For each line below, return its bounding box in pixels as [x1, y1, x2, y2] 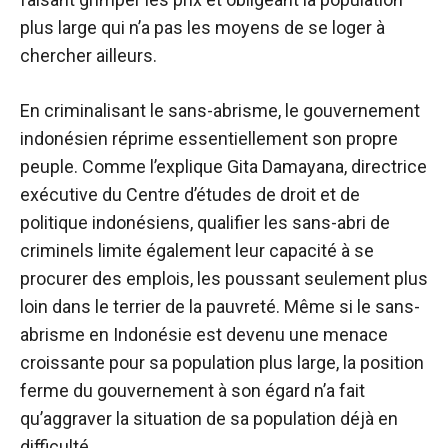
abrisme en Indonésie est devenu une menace [20, 324, 388, 346]
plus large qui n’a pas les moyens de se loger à [20, 17, 385, 39]
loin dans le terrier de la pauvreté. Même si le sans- [20, 296, 420, 318]
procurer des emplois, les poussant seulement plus [20, 268, 428, 290]
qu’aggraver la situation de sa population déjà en [20, 408, 398, 430]
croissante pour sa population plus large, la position [20, 352, 424, 374]
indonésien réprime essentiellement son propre [20, 128, 398, 150]
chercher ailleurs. [20, 45, 157, 67]
